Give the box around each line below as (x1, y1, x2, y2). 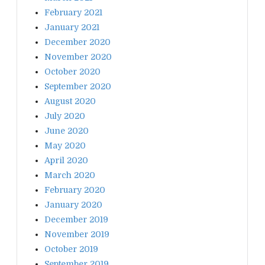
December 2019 (44, 214, 108, 224)
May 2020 (44, 140, 86, 150)
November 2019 (44, 229, 109, 239)
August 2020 (44, 96, 96, 106)
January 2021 (44, 22, 99, 32)
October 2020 (44, 66, 101, 76)
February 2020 (44, 185, 105, 195)
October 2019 (44, 244, 98, 254)
